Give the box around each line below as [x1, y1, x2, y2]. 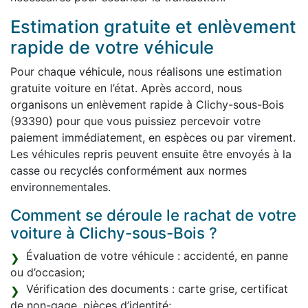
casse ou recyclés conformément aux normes [10, 164, 247, 178]
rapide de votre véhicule [10, 36, 214, 58]
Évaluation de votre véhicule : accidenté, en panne [26, 249, 288, 263]
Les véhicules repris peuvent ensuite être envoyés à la [10, 147, 291, 162]
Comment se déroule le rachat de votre [10, 206, 296, 225]
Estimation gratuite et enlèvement [10, 16, 296, 38]
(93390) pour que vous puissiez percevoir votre [10, 114, 261, 129]
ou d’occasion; [10, 265, 85, 280]
